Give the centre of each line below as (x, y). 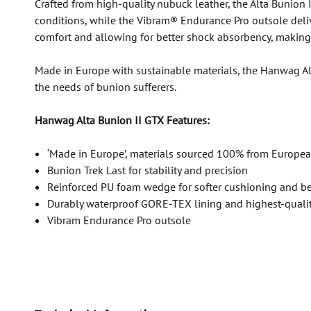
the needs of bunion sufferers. (105, 87)
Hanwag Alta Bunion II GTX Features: (122, 120)
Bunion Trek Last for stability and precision (147, 170)
